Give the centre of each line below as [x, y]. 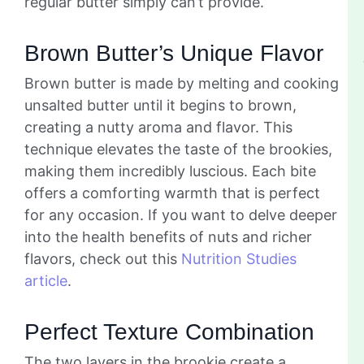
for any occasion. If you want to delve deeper [181, 214]
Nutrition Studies [239, 258]
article [46, 280]
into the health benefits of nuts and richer [168, 236]
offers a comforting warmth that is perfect [172, 193]
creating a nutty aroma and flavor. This [158, 127]
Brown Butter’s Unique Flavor [174, 53]
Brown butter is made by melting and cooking [182, 83]
